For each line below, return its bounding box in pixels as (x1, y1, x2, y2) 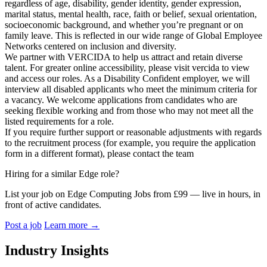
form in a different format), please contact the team (5, 148, 194, 159)
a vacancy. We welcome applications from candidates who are (5, 95, 237, 105)
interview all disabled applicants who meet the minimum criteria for (5, 84, 257, 95)
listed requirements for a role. (5, 116, 114, 127)
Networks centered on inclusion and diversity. (5, 41, 176, 52)
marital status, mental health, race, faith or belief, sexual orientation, (5, 9, 257, 20)
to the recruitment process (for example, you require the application (5, 138, 256, 148)
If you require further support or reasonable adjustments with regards (5, 127, 262, 138)
